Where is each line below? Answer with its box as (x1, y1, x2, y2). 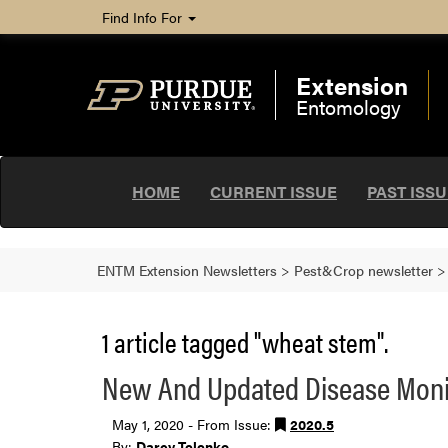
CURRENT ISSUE (210, 180, 337, 203)
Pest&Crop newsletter (294, 260, 433, 280)
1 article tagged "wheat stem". (102, 321, 388, 361)
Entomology (295, 92, 401, 121)
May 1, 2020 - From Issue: (112, 414, 275, 434)
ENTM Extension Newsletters (97, 260, 277, 280)
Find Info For (102, 7, 186, 27)
